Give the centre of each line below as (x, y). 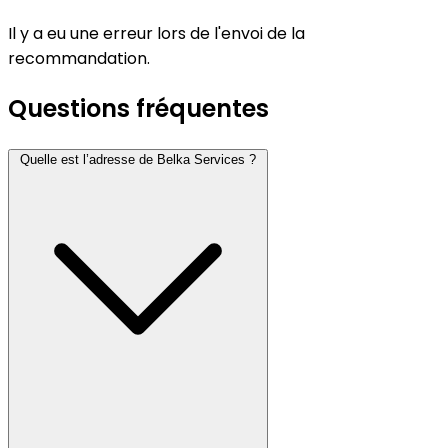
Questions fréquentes (138, 108)
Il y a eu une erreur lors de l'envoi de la (156, 34)
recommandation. (79, 59)
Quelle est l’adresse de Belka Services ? (138, 159)
